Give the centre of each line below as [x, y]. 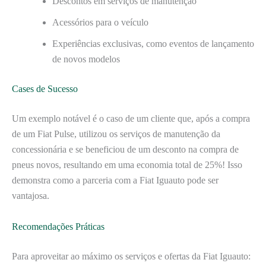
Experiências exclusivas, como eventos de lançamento [153, 44]
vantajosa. [31, 196]
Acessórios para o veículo [100, 22]
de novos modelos [86, 59]
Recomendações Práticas [58, 226]
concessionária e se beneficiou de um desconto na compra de [125, 149]
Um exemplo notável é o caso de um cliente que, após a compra [131, 118]
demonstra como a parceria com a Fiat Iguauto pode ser [115, 180]
